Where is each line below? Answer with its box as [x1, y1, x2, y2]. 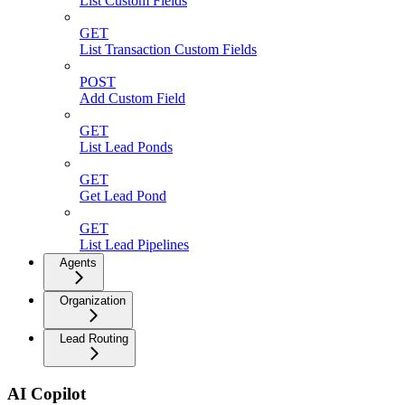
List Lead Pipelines [80, 237, 189, 253]
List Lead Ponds [80, 139, 173, 155]
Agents [60, 256, 97, 270]
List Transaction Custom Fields [80, 42, 257, 58]
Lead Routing [60, 332, 128, 346]
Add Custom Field [80, 90, 185, 107]
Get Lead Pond [80, 188, 166, 204]
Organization [60, 294, 126, 308]
